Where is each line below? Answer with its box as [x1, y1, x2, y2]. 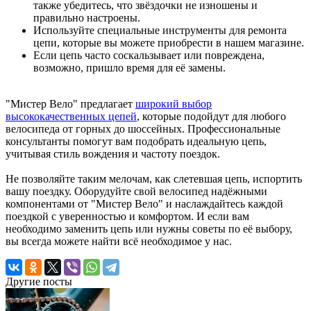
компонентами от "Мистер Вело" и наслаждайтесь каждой [6, 197, 283, 210]
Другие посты [6, 275, 72, 287]
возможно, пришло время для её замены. [33, 61, 226, 74]
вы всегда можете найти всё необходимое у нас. [6, 235, 232, 247]
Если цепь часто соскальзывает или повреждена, [33, 49, 264, 61]
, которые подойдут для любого [137, 110, 286, 122]
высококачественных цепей [6, 110, 137, 122]
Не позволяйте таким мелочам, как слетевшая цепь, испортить [6, 172, 302, 185]
